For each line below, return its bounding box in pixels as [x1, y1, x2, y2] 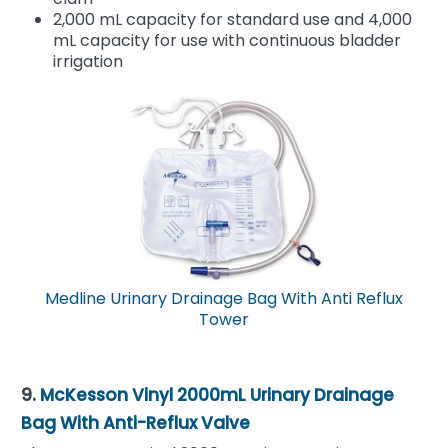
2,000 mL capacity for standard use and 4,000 [53, 7, 412, 31]
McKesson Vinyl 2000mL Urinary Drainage [40, 382, 394, 407]
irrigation [53, 49, 123, 73]
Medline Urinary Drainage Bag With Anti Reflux [45, 286, 403, 310]
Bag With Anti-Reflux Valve [21, 410, 250, 435]
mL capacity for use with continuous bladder [53, 28, 401, 52]
